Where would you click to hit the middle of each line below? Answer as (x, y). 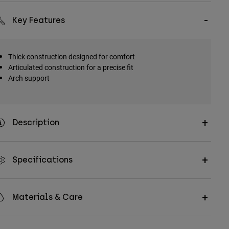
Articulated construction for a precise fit (71, 67)
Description (36, 123)
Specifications (42, 160)
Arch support (29, 78)
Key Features (38, 20)
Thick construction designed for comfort (71, 57)
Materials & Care (47, 197)
